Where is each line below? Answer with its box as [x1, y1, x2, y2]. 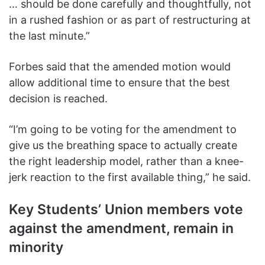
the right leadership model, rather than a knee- [9, 155, 244, 168]
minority [9, 239, 63, 256]
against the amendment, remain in [9, 220, 234, 237]
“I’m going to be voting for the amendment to [9, 123, 237, 136]
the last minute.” [9, 30, 90, 43]
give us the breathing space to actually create [9, 139, 237, 152]
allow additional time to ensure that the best [9, 76, 230, 89]
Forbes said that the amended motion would [9, 60, 231, 73]
